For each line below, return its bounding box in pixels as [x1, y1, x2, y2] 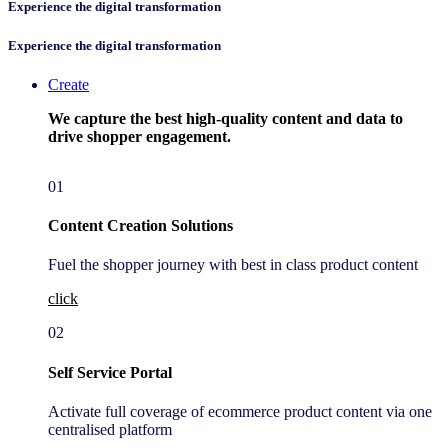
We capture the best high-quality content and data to [48, 109, 403, 127]
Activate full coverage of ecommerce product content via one [48, 402, 432, 420]
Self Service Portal [48, 363, 172, 381]
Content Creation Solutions [48, 217, 233, 235]
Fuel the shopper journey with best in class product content [48, 256, 418, 274]
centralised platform [48, 420, 172, 438]
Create [48, 75, 89, 93]
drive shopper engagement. [48, 127, 235, 145]
